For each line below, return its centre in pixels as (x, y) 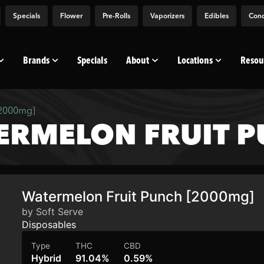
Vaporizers (167, 16)
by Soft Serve (53, 212)
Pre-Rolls (116, 16)
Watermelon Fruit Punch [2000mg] (138, 197)
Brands (37, 60)
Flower (71, 16)
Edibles (217, 16)
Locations (195, 60)
